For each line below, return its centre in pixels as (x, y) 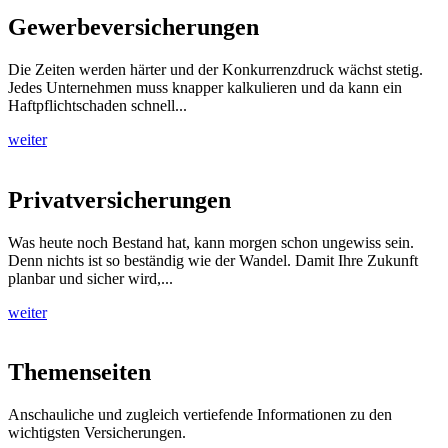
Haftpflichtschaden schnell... (97, 105)
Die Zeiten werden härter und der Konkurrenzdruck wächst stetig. (215, 69)
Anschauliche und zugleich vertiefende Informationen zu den (200, 415)
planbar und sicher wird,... (90, 278)
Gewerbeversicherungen (133, 26)
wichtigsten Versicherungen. (97, 433)
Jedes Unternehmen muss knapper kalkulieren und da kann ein (205, 87)
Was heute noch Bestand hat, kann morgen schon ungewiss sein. (211, 242)
